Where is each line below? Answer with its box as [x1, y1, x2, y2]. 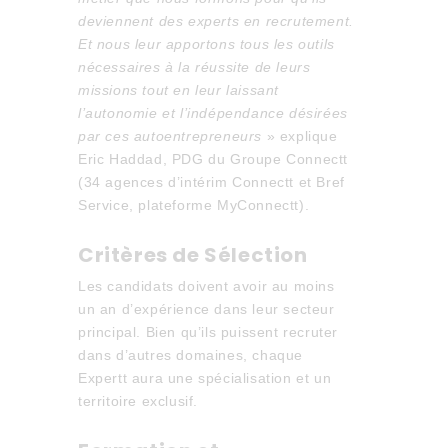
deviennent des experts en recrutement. [77, 13, 354, 29]
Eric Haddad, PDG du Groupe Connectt [77, 151, 348, 167]
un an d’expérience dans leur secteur [77, 301, 335, 317]
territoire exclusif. [77, 393, 198, 409]
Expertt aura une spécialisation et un [77, 370, 332, 386]
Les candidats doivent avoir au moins [77, 278, 335, 294]
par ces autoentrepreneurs [77, 128, 262, 144]
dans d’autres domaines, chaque [77, 347, 303, 363]
